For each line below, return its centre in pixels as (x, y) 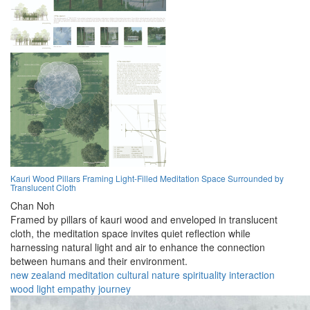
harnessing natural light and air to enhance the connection (138, 247)
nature (166, 275)
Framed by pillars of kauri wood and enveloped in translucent (144, 220)
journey (115, 289)
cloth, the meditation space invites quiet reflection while (130, 234)
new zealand (38, 275)
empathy (76, 289)
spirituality (204, 275)
